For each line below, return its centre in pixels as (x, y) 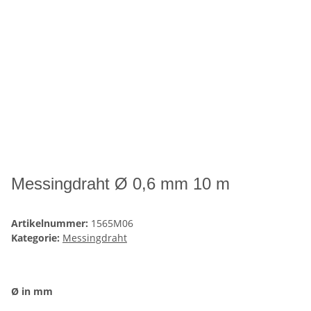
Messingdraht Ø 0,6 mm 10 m (120, 183)
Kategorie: (37, 237)
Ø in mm (33, 291)
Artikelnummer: (51, 223)
